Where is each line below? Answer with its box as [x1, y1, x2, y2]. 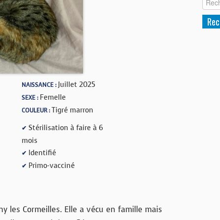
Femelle [40, 92, 66, 102]
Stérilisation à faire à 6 [27, 122, 103, 133]
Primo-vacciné [27, 160, 75, 170]
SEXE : [22, 93, 40, 102]
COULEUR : [22, 106, 52, 114]
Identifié [27, 147, 56, 158]
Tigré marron [52, 105, 93, 115]
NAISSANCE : [22, 81, 58, 89]
